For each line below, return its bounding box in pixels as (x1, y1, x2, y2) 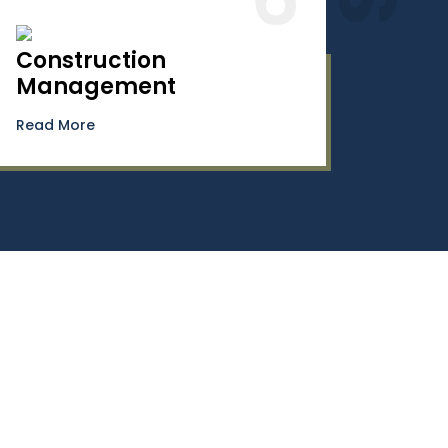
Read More (16, 115, 95, 135)
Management (16, 71, 176, 102)
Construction (16, 45, 166, 76)
